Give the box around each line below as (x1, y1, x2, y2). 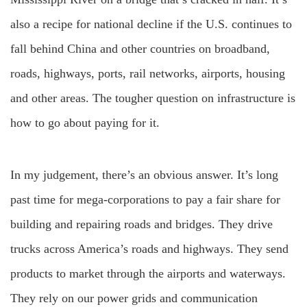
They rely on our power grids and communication (10, 291, 258, 305)
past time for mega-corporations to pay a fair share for (10, 193, 280, 206)
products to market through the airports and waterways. (10, 267, 286, 280)
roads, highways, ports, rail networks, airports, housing (10, 66, 285, 80)
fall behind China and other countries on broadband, (10, 42, 270, 56)
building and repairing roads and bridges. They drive (10, 217, 273, 231)
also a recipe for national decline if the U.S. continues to (10, 17, 292, 31)
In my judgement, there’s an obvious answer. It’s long (10, 168, 278, 182)
